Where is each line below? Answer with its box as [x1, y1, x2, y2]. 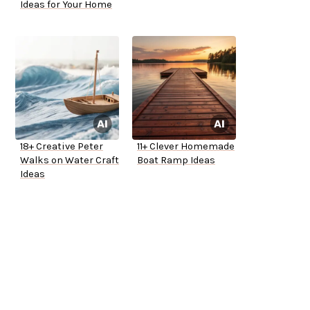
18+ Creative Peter [20, 140, 103, 153]
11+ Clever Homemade [137, 140, 235, 153]
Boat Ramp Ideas [137, 154, 215, 167]
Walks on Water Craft [20, 154, 119, 167]
